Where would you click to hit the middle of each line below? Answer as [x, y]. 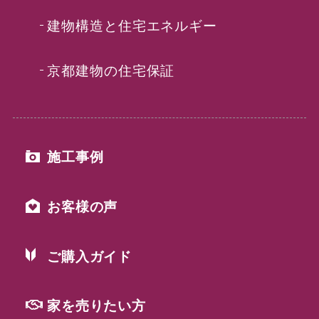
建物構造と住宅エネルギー [132, 25]
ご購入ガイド [89, 255]
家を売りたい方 [96, 305]
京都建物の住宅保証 [111, 69]
